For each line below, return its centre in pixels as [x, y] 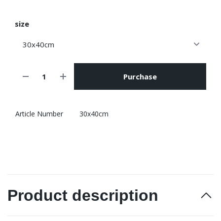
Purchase [140, 76]
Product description [83, 195]
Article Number [39, 113]
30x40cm [94, 113]
